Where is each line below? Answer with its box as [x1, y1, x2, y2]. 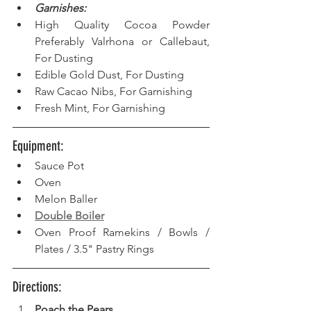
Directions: [12, 278, 65, 296]
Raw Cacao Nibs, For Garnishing [35, 85, 192, 99]
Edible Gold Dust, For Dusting [35, 68, 187, 82]
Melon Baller [35, 192, 103, 206]
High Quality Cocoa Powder [35, 18, 210, 32]
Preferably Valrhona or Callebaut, [35, 35, 210, 49]
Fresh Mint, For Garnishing [35, 101, 168, 115]
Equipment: [12, 137, 67, 155]
